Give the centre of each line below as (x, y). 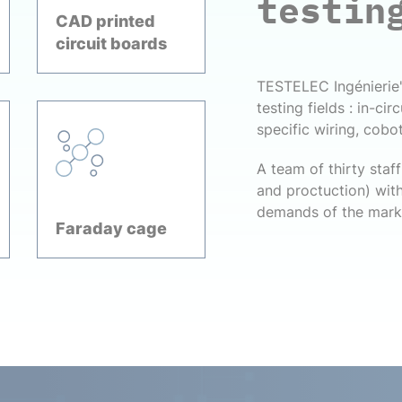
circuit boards (112, 44)
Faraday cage (112, 228)
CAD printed (106, 21)
